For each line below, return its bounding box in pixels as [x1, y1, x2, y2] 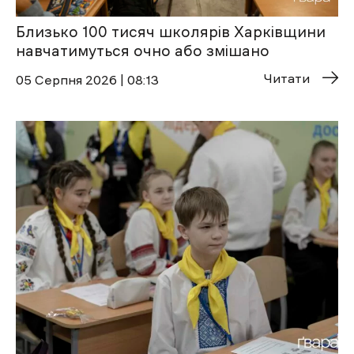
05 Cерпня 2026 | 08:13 [16, 73, 159, 87]
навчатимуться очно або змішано [16, 43, 269, 59]
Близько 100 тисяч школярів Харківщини [16, 24, 326, 40]
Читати [264, 72, 310, 85]
